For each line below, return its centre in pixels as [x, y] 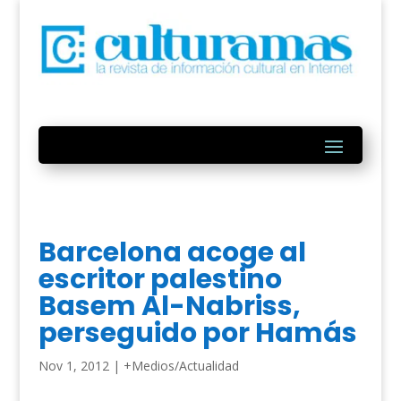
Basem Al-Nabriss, [169, 307]
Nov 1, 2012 [73, 366]
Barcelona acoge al [172, 253]
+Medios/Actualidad [181, 366]
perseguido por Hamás [197, 333]
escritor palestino [160, 280]
